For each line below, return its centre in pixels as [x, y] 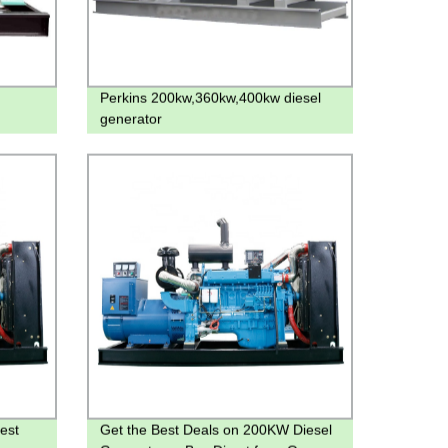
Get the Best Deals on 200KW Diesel [215, 429]
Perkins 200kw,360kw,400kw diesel [210, 97]
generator [130, 118]
